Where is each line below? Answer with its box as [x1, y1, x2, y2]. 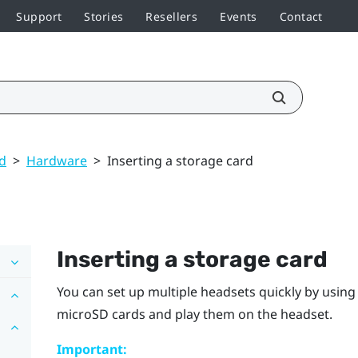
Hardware [26, 151, 87, 169]
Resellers [145, 8, 198, 24]
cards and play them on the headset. [108, 304, 332, 323]
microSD [56, 304, 109, 323]
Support [16, 8, 62, 24]
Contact [279, 8, 323, 24]
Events [220, 8, 257, 24]
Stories [84, 8, 124, 24]
